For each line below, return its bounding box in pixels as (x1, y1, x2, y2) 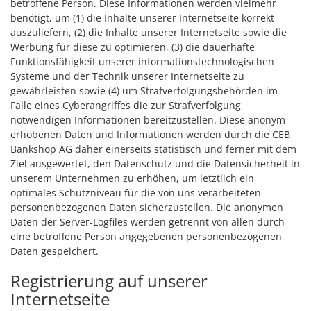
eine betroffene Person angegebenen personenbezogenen (10, 230, 282, 243)
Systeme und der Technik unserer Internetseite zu (10, 69, 244, 83)
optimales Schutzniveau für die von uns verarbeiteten (10, 186, 261, 199)
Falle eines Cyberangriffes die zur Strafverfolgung (10, 99, 241, 112)
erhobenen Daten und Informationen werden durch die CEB (10, 128, 290, 141)
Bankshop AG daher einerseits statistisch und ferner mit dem (10, 142, 296, 155)
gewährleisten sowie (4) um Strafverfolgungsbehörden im (10, 84, 278, 97)
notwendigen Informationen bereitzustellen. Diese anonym (10, 113, 285, 126)
